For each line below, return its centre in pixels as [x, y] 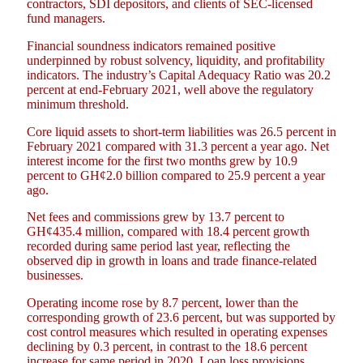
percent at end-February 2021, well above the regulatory [170, 90]
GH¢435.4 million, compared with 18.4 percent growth [168, 232]
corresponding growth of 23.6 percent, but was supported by [181, 318]
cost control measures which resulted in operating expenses [177, 332]
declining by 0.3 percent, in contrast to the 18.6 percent [167, 347]
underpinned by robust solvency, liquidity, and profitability [176, 61]
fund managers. [66, 19]
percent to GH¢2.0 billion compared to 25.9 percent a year [176, 175]
